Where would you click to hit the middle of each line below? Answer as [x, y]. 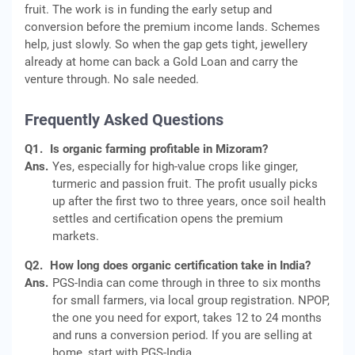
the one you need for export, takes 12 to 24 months [187, 318]
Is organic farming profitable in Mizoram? [159, 149]
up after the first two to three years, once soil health [189, 201]
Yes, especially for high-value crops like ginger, [175, 166]
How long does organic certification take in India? [180, 265]
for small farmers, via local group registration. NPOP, [191, 300]
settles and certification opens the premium [168, 219]
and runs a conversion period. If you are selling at [182, 335]
